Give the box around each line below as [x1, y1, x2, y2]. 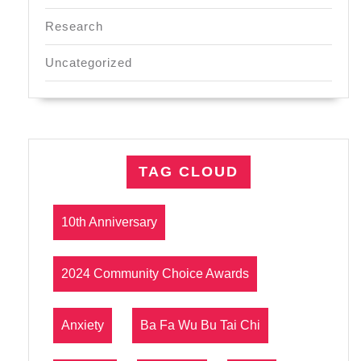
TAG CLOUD [139, 163, 239, 180]
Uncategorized [45, 55, 132, 69]
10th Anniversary [61, 214, 157, 229]
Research [45, 19, 103, 33]
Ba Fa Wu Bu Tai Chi [140, 317, 260, 332]
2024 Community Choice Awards [61, 266, 249, 280]
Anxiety [61, 317, 104, 332]
